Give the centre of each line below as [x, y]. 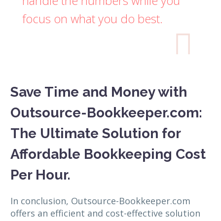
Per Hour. [40, 175]
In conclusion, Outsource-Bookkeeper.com [100, 201]
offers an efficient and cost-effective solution [105, 213]
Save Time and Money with [99, 92]
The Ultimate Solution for [95, 133]
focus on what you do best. [92, 18]
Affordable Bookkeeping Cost [108, 154]
